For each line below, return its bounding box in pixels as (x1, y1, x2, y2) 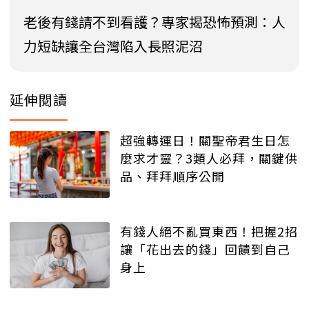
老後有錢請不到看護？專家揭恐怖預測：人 (23, 12, 286, 32)
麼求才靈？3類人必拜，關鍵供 (120, 149, 298, 168)
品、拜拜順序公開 (120, 167, 225, 186)
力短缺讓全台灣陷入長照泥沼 (23, 36, 203, 57)
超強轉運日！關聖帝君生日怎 (120, 131, 290, 150)
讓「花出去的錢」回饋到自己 (120, 239, 290, 258)
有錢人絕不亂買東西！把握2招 (120, 221, 298, 240)
